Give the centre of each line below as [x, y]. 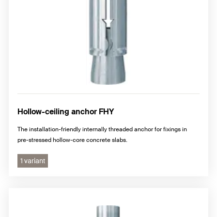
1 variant [33, 161]
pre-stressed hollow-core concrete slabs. [72, 140]
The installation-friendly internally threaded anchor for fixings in [102, 130]
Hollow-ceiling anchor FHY [66, 112]
